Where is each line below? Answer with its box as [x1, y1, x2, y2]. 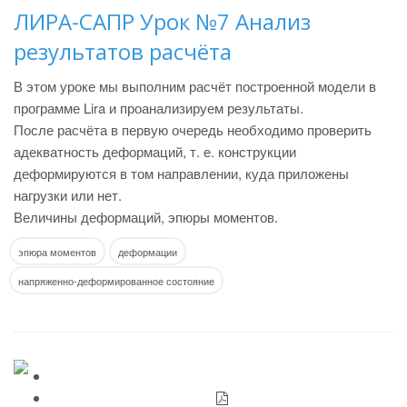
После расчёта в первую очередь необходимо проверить [14, 120, 372, 139]
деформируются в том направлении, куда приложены [14, 164, 349, 183]
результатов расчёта [14, 36, 232, 66]
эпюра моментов [18, 244, 96, 259]
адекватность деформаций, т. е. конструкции [14, 142, 296, 161]
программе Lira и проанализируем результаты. [14, 98, 303, 117]
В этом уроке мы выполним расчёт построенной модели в [14, 76, 376, 95]
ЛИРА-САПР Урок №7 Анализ [14, 6, 311, 36]
